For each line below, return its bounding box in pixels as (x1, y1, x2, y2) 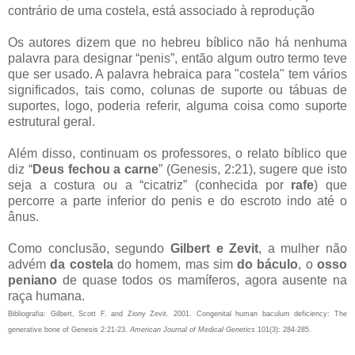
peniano (8, 273, 57, 288)
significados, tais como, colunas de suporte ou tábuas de (8, 83, 347, 97)
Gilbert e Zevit (170, 242, 259, 256)
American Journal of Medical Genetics (130, 326, 255, 334)
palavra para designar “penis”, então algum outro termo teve (8, 52, 347, 66)
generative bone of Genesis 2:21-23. (8, 326, 130, 334)
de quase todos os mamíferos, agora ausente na (57, 273, 347, 288)
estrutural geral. (8, 115, 95, 129)
